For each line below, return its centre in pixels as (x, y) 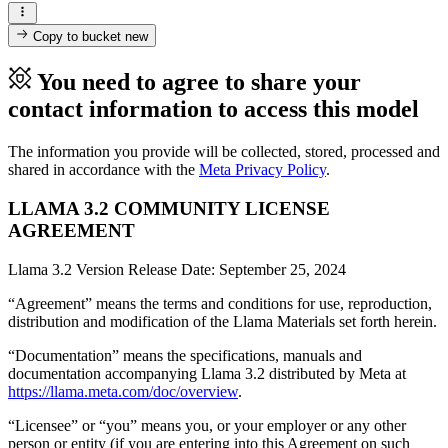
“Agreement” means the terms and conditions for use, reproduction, (220, 303)
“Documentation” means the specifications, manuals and (185, 355)
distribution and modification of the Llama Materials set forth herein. (222, 321)
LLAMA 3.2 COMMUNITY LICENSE (169, 209)
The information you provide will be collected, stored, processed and (224, 152)
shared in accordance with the (103, 170)
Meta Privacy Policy (262, 170)
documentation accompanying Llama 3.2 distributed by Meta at (207, 373)
